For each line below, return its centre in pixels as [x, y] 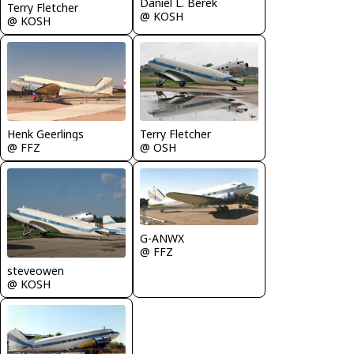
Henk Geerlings [45, 134]
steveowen [36, 270]
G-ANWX [162, 238]
